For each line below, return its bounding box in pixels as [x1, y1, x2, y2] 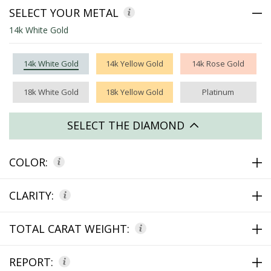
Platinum [202, 86, 235, 97]
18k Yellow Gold [105, 86, 163, 97]
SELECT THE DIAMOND [67, 117, 188, 132]
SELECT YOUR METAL [9, 5, 119, 20]
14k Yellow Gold [105, 57, 163, 69]
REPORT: [9, 254, 56, 269]
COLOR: [9, 154, 51, 169]
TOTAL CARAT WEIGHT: [9, 221, 132, 236]
